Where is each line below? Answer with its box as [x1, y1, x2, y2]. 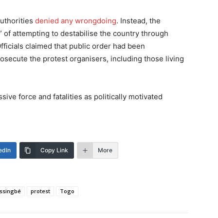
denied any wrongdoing [35, 16, 116, 26]
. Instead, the [116, 16, 161, 26]
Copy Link [40, 146, 68, 154]
